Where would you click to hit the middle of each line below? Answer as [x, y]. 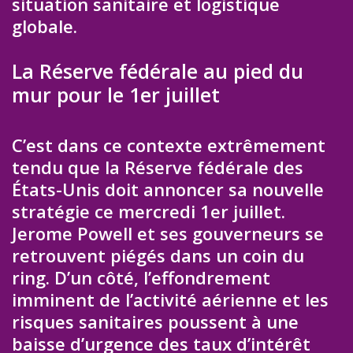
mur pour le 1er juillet [116, 95]
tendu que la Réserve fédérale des [158, 167]
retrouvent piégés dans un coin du [158, 256]
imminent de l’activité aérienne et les [170, 300]
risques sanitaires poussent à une [155, 322]
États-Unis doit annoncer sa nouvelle [168, 190]
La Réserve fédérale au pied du [158, 71]
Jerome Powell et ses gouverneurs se [168, 234]
